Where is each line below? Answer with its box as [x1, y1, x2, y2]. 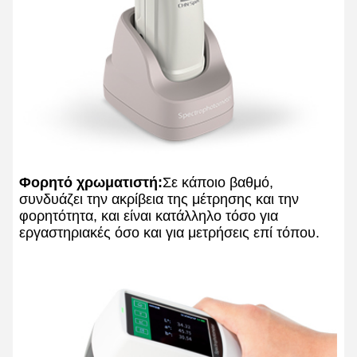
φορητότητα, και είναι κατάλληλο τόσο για [19, 207, 278, 224]
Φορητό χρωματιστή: [19, 174, 163, 190]
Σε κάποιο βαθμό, [163, 174, 273, 190]
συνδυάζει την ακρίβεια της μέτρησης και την [19, 190, 299, 207]
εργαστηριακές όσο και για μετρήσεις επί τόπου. [19, 224, 320, 241]
